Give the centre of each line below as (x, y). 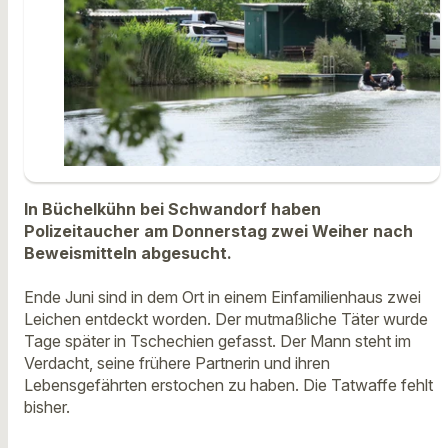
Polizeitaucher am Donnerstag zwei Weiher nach (218, 230)
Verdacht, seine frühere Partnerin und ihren (177, 363)
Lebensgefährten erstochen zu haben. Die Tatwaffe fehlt (228, 385)
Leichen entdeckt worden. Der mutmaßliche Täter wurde (226, 319)
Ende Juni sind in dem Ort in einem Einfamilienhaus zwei (222, 297)
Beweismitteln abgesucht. (128, 252)
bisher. (47, 407)
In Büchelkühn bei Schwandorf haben (172, 208)
